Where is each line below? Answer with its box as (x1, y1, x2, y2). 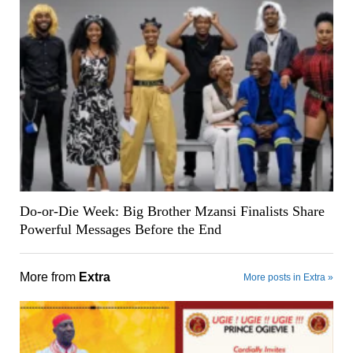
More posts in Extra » (243, 271, 334, 283)
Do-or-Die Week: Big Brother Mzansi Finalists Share (19, 203, 325, 219)
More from (19, 269, 79, 284)
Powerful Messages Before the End (19, 221, 221, 237)
